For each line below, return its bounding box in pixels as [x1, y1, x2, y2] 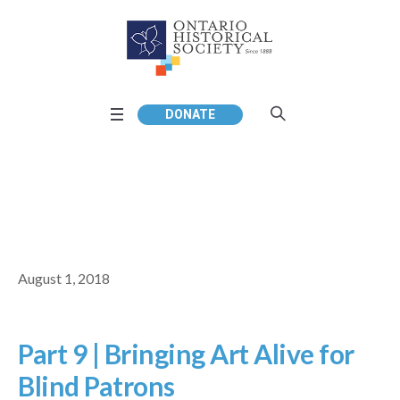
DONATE [165, 105, 215, 125]
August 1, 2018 [18, 270, 110, 287]
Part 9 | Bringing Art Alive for [18, 337, 354, 371]
